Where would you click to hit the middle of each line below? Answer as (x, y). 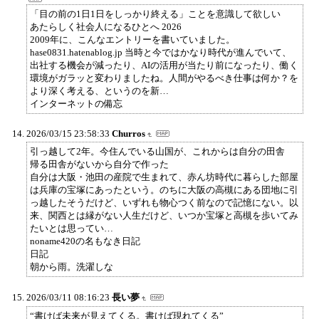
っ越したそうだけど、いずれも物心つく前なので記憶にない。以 (164, 202)
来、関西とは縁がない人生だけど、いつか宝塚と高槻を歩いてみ (164, 215)
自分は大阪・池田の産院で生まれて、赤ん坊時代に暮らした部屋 (164, 177)
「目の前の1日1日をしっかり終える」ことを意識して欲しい (155, 14)
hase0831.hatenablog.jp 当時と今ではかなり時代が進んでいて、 (161, 52)
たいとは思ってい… (72, 228)
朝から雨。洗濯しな (72, 266)
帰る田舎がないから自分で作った (99, 164)
